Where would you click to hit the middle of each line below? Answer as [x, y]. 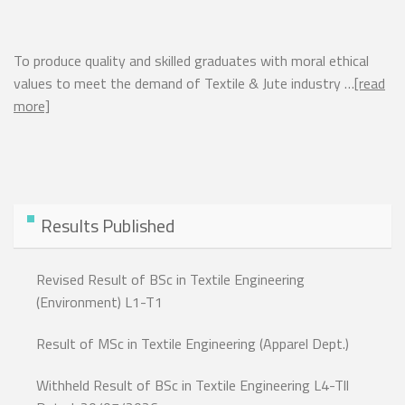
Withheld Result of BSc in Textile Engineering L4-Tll [193, 386]
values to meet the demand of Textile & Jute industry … [184, 83]
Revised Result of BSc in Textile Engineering [170, 280]
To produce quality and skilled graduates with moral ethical [191, 61]
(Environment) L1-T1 [100, 302]
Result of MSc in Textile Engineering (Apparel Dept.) [193, 344]
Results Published [108, 226]
